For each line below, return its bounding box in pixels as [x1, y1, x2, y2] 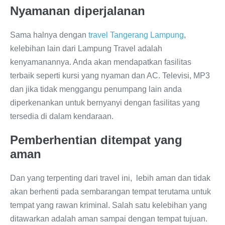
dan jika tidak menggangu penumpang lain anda [10, 85, 182, 94]
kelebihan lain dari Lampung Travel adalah [10, 44, 162, 53]
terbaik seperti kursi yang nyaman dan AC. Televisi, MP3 [10, 71, 210, 80]
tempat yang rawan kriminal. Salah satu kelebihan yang [10, 201, 207, 210]
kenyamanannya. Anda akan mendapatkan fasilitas [10, 58, 191, 67]
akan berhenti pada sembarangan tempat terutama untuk [10, 187, 211, 196]
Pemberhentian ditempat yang [10, 133, 182, 147]
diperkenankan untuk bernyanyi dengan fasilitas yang [10, 98, 200, 107]
